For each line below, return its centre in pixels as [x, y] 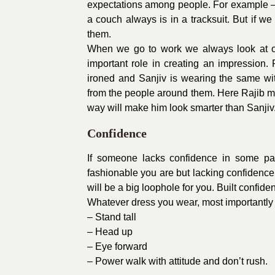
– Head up [110, 232]
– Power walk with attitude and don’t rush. [177, 261]
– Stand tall [112, 217]
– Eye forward [117, 246]
